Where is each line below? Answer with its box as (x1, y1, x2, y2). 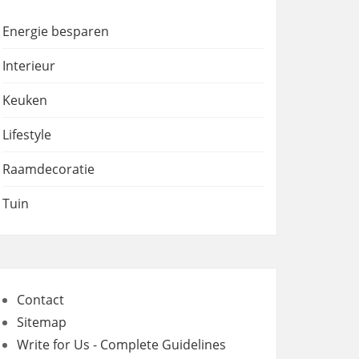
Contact (17, 291, 64, 309)
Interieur (2, 57, 55, 75)
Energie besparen (2, 22, 109, 40)
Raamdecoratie (2, 160, 95, 178)
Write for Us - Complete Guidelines (17, 336, 226, 353)
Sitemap (17, 313, 67, 331)
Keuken (2, 91, 47, 109)
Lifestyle (2, 126, 51, 143)
